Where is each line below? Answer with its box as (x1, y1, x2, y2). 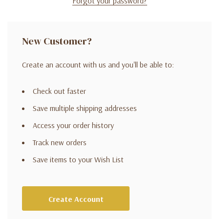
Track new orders (33, 137, 87, 147)
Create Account (48, 194, 104, 204)
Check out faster (33, 86, 86, 96)
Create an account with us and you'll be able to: (22, 60, 174, 69)
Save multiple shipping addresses (33, 103, 137, 113)
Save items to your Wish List (33, 154, 124, 164)
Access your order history (33, 120, 114, 130)
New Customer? (22, 34, 92, 48)
